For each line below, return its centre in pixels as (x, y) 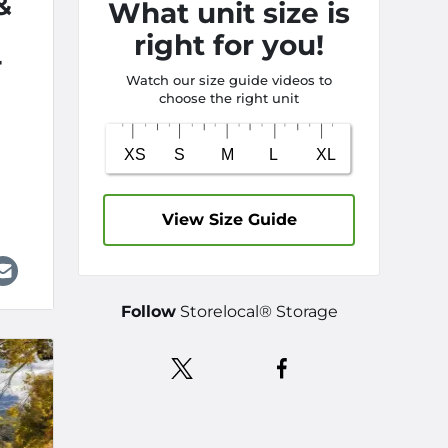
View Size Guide (229, 219)
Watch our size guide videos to (229, 80)
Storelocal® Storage (256, 311)
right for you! (229, 45)
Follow (148, 311)
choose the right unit (229, 98)
